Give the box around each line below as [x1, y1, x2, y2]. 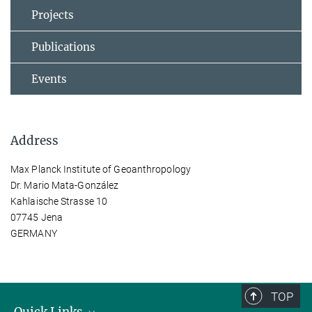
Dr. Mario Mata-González [10, 179, 119, 191]
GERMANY [10, 227, 57, 239]
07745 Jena [10, 211, 63, 223]
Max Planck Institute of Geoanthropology [10, 163, 191, 175]
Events [31, 72, 67, 86]
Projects [31, 8, 74, 22]
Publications [31, 40, 95, 54]
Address [10, 132, 58, 148]
